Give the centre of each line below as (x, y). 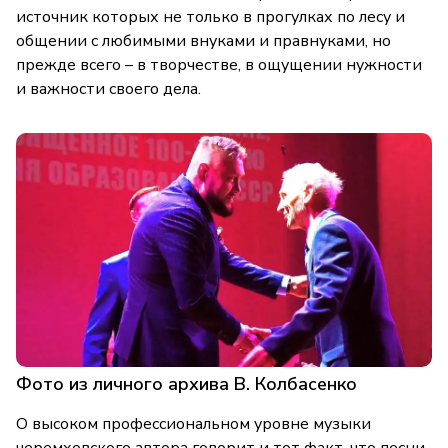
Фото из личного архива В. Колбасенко (186, 384)
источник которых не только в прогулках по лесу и (210, 17)
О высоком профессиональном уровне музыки (193, 424)
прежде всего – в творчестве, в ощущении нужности (219, 65)
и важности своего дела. (108, 89)
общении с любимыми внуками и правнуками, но (203, 41)
